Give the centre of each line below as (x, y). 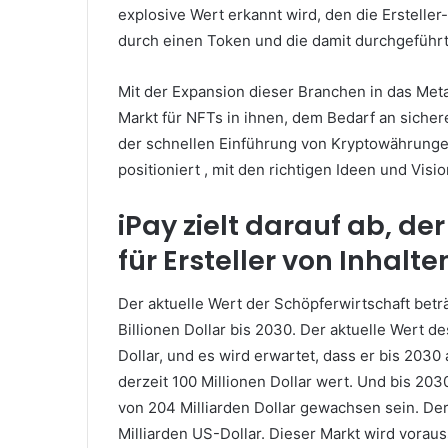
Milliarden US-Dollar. (193, 434)
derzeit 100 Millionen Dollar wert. (237, 382)
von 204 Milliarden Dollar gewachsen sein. (270, 408)
